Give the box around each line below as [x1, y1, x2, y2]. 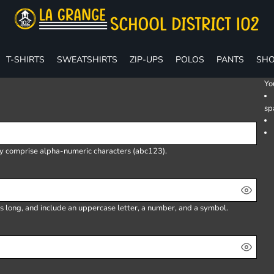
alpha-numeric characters [40, 146, 131, 157]
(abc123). [131, 146, 167, 157]
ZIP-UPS [130, 53, 163, 65]
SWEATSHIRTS [57, 53, 117, 65]
